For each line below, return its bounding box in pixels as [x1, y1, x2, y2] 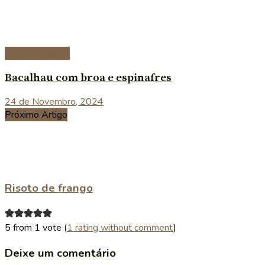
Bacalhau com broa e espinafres [5, 70, 172, 85]
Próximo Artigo [5, 108, 67, 122]
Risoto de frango [5, 180, 93, 196]
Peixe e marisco [5, 46, 70, 60]
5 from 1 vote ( [5, 221, 67, 234]
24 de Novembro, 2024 [5, 95, 104, 109]
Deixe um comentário [5, 245, 116, 261]
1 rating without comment [67, 221, 173, 234]
